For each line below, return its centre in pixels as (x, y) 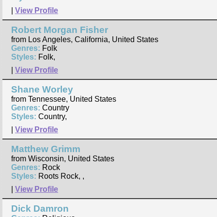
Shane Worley (42, 90)
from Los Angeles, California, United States (85, 40)
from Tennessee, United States (64, 99)
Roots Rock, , (60, 176)
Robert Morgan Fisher (60, 30)
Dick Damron (40, 209)
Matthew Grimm (46, 149)
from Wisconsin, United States (63, 159)
